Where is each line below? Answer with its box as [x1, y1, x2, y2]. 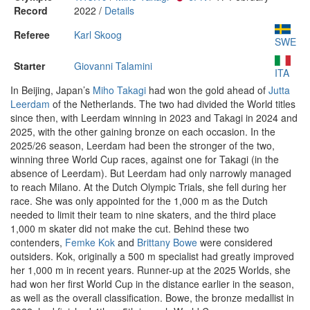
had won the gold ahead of [146, 83, 268, 97]
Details [104, 3, 134, 17]
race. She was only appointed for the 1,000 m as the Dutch [10, 194, 268, 208]
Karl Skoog [74, 28, 122, 42]
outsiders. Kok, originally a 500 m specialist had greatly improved [10, 249, 294, 263]
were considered [197, 235, 273, 249]
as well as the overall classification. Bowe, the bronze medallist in [10, 291, 294, 304]
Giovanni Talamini [74, 59, 152, 73]
